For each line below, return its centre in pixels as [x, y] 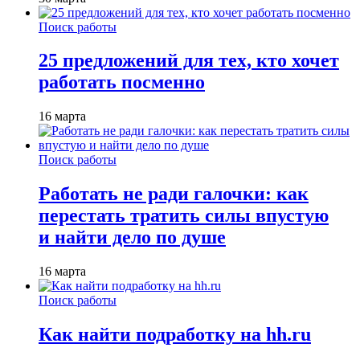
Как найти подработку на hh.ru [175, 335]
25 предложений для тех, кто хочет [189, 61]
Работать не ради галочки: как [174, 194]
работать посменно [122, 82]
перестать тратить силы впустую [184, 216]
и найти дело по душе [132, 237]
